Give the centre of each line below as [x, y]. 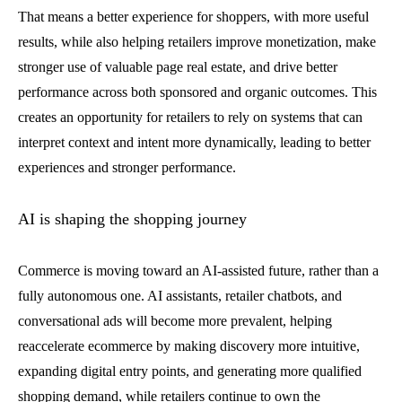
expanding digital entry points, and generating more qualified [190, 371]
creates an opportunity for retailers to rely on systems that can [190, 117]
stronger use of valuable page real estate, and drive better [178, 67]
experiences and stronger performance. [127, 167]
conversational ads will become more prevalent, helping [175, 321]
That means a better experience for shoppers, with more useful [193, 17]
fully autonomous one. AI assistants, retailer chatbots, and [180, 296]
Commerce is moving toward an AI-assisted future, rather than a [198, 271]
